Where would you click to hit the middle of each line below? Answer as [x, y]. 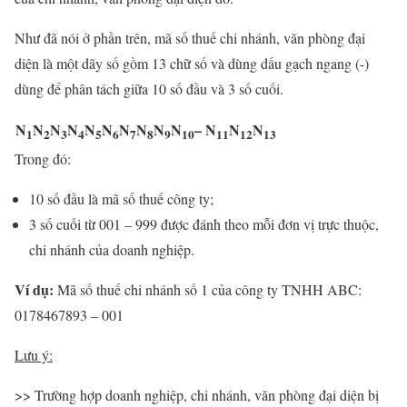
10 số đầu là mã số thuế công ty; [121, 199]
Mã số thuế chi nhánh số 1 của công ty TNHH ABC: [208, 290]
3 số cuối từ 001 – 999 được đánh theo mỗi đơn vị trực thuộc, [204, 224]
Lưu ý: [34, 355]
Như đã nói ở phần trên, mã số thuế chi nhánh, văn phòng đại [190, 38]
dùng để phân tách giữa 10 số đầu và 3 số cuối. [149, 89]
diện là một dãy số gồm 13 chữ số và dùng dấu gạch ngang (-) [192, 64]
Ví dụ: [34, 290]
